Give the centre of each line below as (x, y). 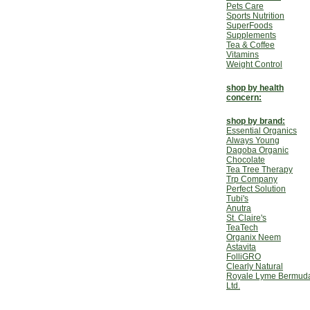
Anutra (239, 208)
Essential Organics (262, 131)
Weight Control (254, 64)
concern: (244, 98)
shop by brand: (256, 121)
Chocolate (246, 160)
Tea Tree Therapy (259, 170)
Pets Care (245, 6)
